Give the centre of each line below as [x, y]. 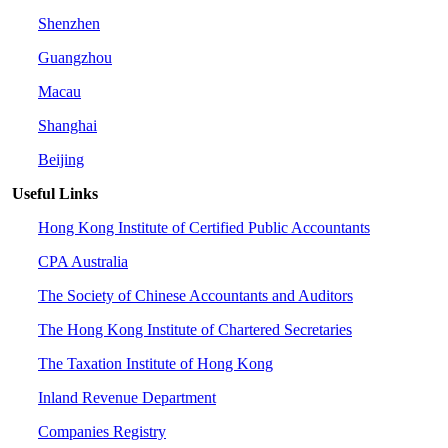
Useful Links [53, 193]
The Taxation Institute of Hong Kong [155, 363]
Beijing [61, 159]
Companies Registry [102, 431]
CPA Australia [83, 261]
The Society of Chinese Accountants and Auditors [195, 295]
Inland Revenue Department [127, 397]
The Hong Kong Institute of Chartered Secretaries [195, 329]
